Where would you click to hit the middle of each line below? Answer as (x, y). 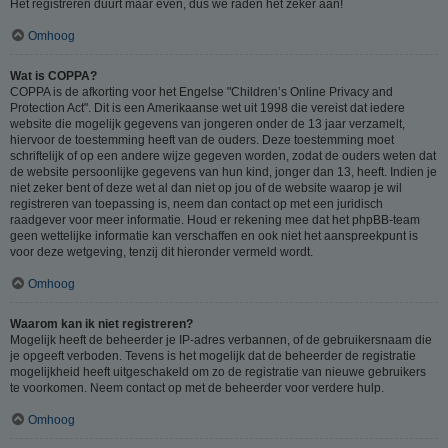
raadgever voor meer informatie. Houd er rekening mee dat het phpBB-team (215, 219)
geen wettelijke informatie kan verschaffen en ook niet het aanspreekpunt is (214, 235)
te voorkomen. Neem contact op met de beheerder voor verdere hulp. (197, 387)
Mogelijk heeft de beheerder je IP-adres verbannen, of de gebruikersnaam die (221, 339)
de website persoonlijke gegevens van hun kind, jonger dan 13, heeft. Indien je (223, 171)
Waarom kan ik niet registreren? (101, 323)
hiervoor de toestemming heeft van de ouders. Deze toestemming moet (202, 139)
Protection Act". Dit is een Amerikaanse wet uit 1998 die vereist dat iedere (207, 107)
